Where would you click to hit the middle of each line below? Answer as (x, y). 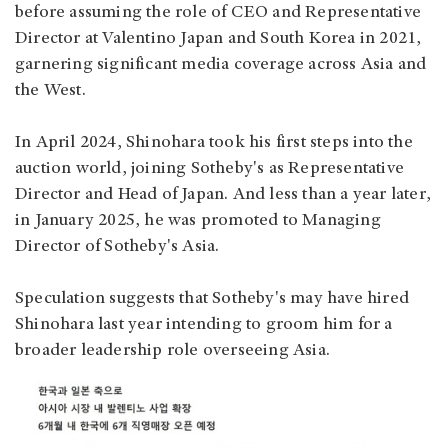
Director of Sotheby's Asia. (119, 247)
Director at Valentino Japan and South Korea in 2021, (218, 39)
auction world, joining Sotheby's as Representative (210, 169)
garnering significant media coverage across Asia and (221, 65)
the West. (50, 91)
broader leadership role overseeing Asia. (175, 351)
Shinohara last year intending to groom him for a (204, 325)
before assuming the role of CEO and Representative (218, 13)
